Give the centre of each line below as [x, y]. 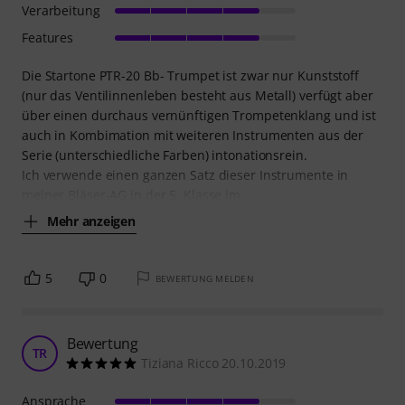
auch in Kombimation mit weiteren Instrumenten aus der [193, 136]
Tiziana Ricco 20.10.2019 [214, 363]
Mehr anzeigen [91, 221]
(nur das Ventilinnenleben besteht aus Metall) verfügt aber [198, 96]
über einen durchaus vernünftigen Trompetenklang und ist [199, 116]
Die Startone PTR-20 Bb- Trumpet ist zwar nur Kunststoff [190, 76]
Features [48, 38]
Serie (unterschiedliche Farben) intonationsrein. [165, 155]
